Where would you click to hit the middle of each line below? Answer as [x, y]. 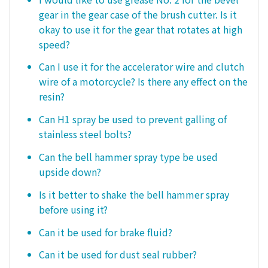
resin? [52, 97]
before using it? [73, 209]
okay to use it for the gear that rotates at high [141, 29]
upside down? [70, 171]
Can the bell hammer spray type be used [128, 156]
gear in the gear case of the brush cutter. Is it [138, 14]
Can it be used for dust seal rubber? [118, 255]
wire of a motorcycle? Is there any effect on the [143, 82]
